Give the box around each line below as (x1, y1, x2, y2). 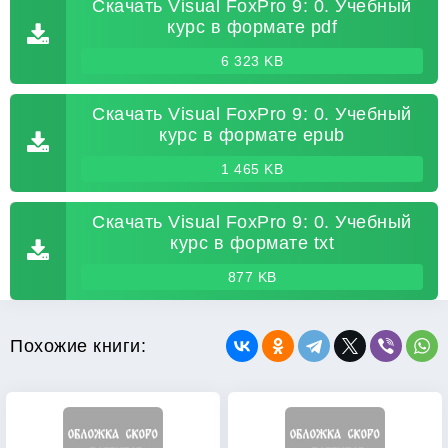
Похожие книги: (10, 335, 146, 356)
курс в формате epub (159, 125, 345, 145)
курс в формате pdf (167, 17, 337, 37)
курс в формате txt (170, 233, 334, 253)
